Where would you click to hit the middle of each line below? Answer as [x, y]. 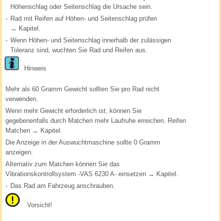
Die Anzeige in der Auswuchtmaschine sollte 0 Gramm [83, 143]
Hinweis [34, 69]
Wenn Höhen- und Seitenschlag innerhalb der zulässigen [91, 40]
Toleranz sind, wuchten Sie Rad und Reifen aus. [79, 50]
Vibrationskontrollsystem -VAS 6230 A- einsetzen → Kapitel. [92, 174]
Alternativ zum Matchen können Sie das [63, 164]
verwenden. [22, 99]
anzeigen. [19, 152]
